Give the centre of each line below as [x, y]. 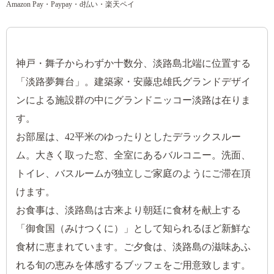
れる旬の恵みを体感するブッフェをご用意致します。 [133, 265]
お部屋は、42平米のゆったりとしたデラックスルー [128, 137]
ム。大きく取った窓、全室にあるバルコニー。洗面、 [133, 155]
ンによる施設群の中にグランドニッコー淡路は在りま [133, 100]
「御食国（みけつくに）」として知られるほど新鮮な [133, 229]
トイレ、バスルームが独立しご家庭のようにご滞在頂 [133, 174]
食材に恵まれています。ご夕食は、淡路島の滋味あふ [133, 247]
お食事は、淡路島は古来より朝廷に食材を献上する [128, 210]
